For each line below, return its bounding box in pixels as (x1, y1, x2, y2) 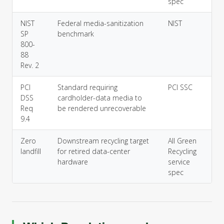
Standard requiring (57, 82, 117, 92)
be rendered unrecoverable (57, 103, 146, 113)
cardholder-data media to (57, 93, 142, 102)
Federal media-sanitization (57, 18, 143, 28)
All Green (168, 136, 196, 145)
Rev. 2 (20, 60, 39, 70)
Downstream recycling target (57, 136, 149, 145)
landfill (20, 146, 41, 156)
